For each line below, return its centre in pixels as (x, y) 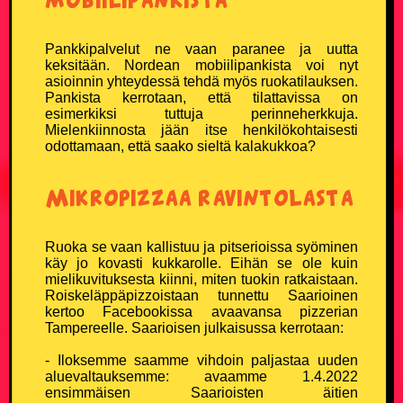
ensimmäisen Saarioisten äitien (201, 392)
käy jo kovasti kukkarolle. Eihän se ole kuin (201, 263)
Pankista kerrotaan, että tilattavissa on (201, 97)
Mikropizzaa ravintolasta (199, 197)
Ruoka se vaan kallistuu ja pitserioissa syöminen (201, 246)
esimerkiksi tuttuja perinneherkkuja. (201, 113)
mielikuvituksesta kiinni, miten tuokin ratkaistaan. (201, 279)
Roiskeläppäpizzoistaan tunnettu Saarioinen (201, 295)
